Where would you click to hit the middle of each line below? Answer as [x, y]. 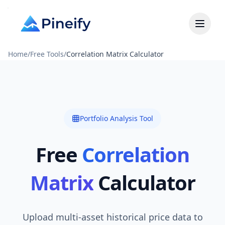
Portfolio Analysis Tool [117, 118]
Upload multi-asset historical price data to [113, 217]
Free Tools [47, 54]
